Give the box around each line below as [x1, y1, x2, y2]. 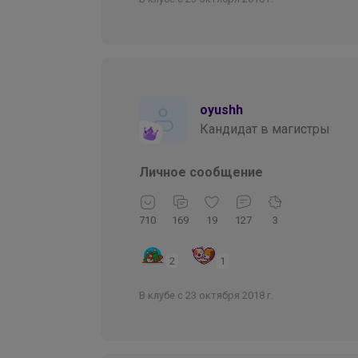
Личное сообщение [139, 164, 263, 180]
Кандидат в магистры [200, 121, 330, 137]
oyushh [200, 101, 243, 117]
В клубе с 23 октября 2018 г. [139, 289, 273, 302]
